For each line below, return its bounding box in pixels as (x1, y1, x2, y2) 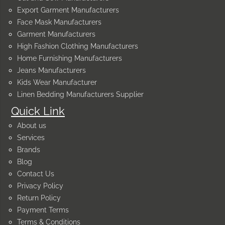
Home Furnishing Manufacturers (17, 54, 122, 62)
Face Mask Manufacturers (17, 18, 101, 26)
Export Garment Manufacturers (17, 6, 119, 14)
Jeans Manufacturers (17, 66, 86, 74)
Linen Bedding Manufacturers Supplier (17, 90, 144, 98)
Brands (17, 145, 40, 154)
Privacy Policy (17, 181, 63, 190)
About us (17, 121, 46, 130)
